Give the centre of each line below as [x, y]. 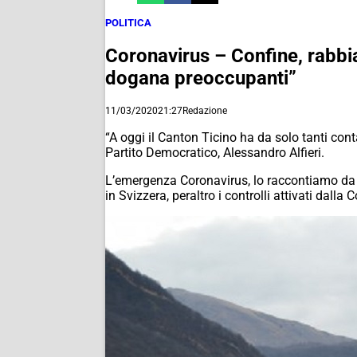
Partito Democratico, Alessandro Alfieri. [215, 152]
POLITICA [128, 23]
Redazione [205, 110]
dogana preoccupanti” [201, 78]
